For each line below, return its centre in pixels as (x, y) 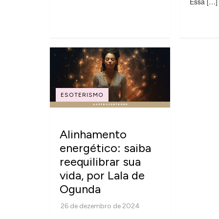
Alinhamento (93, 134)
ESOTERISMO (82, 95)
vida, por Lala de (102, 175)
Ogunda (80, 189)
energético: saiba (105, 148)
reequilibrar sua (100, 161)
